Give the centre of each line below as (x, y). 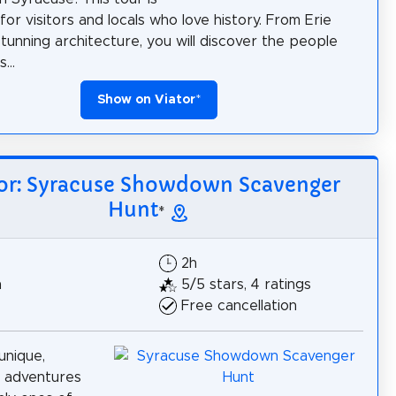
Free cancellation (239, 305)
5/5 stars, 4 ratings (246, 284)
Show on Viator (146, 99)
